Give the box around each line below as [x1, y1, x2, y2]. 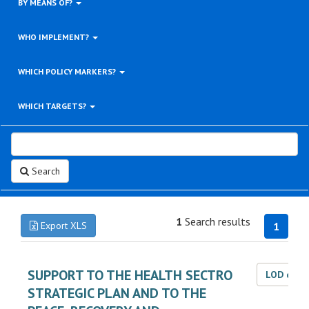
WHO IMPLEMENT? [18, 32, 91, 42]
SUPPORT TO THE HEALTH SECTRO [28, 266, 232, 284]
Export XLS [38, 219, 87, 232]
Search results [182, 215, 250, 228]
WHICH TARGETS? [18, 101, 88, 111]
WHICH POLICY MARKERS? [18, 66, 118, 77]
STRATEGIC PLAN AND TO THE [28, 284, 206, 302]
